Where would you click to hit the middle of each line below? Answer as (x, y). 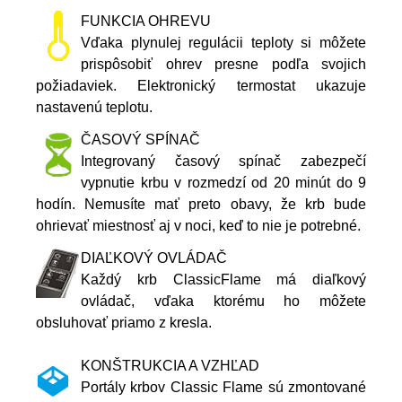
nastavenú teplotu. (94, 107)
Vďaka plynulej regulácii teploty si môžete (223, 42)
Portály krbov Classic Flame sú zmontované (223, 387)
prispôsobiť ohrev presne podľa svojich (223, 64)
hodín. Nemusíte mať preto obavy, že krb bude (201, 204)
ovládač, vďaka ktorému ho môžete (223, 301)
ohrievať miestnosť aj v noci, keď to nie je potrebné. (198, 225)
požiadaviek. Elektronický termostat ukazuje (201, 85)
